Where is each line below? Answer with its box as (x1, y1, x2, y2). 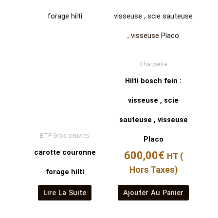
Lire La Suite (43, 188, 87, 197)
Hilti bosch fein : (125, 76, 182, 86)
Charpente (140, 60, 167, 68)
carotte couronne (34, 148, 96, 157)
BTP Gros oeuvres (40, 131, 90, 139)
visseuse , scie (128, 96, 179, 105)
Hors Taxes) (129, 165, 178, 175)
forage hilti (45, 167, 84, 177)
